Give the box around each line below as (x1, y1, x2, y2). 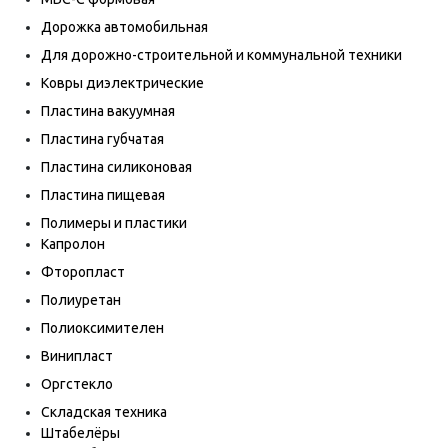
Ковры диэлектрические (41, 75, 204, 91)
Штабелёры (41, 425, 120, 441)
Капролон (41, 236, 105, 252)
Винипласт (41, 348, 113, 364)
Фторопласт (41, 264, 125, 280)
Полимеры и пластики (41, 215, 187, 231)
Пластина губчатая (41, 131, 164, 147)
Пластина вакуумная (41, 103, 175, 119)
